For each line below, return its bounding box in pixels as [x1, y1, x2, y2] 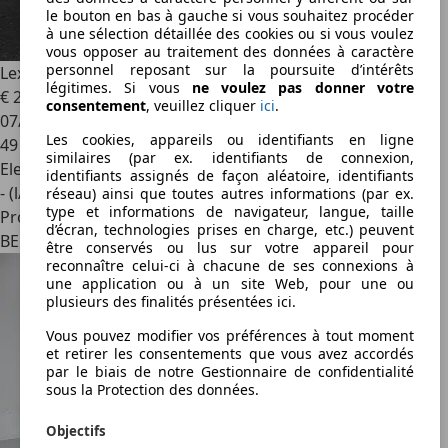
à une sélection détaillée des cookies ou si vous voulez [46, 24, 414, 44]
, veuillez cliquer [146, 96, 260, 116]
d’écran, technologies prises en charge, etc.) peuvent [46, 220, 414, 240]
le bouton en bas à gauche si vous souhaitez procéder [46, 6, 414, 26]
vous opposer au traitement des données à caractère [46, 42, 414, 62]
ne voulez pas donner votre [191, 78, 415, 98]
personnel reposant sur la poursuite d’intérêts [46, 60, 414, 80]
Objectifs [46, 421, 106, 440]
